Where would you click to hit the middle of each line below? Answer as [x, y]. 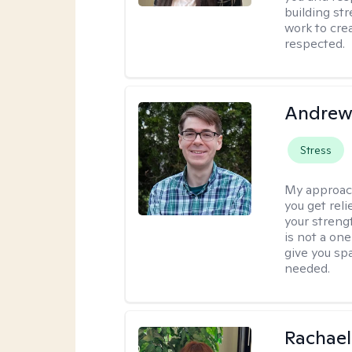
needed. [308, 268]
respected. [315, 44]
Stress [316, 150]
